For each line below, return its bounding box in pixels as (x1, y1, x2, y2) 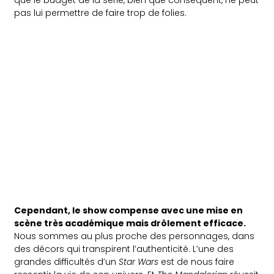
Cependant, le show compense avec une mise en (14, 204, 243, 217)
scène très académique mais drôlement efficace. (14, 217, 246, 229)
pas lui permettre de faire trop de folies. (14, 6, 187, 19)
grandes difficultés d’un (14, 255, 119, 268)
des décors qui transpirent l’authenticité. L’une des (14, 242, 234, 255)
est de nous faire (158, 255, 235, 268)
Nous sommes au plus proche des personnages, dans (14, 229, 255, 242)
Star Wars (119, 255, 159, 268)
